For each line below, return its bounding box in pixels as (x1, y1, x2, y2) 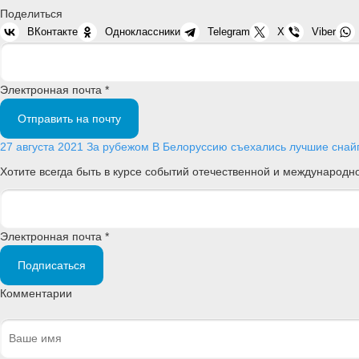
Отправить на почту (18, 111, 121, 125)
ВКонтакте (27, 25, 78, 38)
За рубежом (87, 139, 149, 153)
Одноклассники (105, 25, 180, 38)
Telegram (208, 25, 250, 38)
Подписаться (18, 258, 86, 272)
